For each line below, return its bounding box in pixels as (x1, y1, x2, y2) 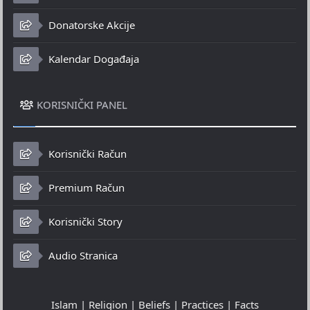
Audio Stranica (46, 248, 118, 263)
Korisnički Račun (46, 147, 127, 161)
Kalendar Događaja (46, 52, 140, 66)
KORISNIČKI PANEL (37, 98, 128, 112)
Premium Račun (46, 181, 125, 195)
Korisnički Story (46, 215, 123, 229)
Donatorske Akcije (46, 18, 136, 33)
